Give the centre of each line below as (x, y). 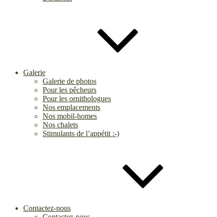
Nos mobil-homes (70, 116)
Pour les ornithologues (77, 99)
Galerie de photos (70, 81)
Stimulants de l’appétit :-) (81, 133)
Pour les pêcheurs (70, 90)
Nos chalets (60, 125)
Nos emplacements (71, 107)
